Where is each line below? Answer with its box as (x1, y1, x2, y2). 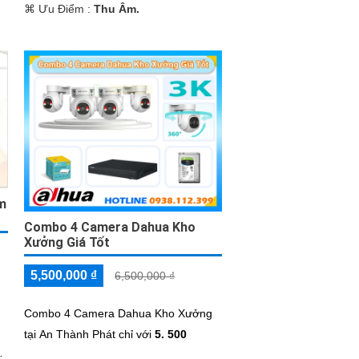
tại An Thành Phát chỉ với (24, 328, 155, 341)
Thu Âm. (94, 2, 140, 15)
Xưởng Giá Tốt (24, 235, 111, 251)
